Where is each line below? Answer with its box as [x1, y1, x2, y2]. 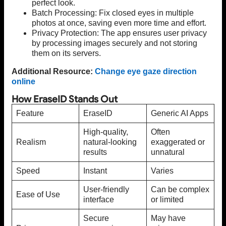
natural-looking [83, 138, 137, 147]
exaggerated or [151, 138, 205, 147]
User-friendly [83, 185, 129, 194]
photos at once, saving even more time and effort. [32, 19, 206, 28]
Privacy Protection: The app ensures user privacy [32, 29, 207, 38]
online [12, 77, 35, 86]
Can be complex [151, 185, 209, 194]
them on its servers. [32, 49, 101, 58]
